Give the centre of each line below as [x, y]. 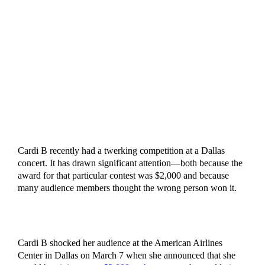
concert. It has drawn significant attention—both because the [130, 163]
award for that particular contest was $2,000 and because [123, 176]
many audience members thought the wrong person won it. [128, 188]
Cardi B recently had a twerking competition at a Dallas [121, 151]
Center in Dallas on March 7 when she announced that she [126, 256]
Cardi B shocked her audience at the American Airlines [120, 243]
